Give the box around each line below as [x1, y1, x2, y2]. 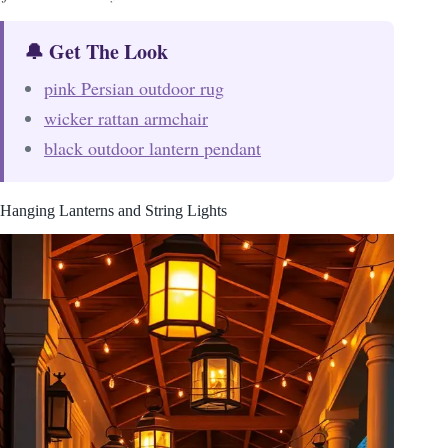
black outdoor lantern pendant [44, 135, 261, 160]
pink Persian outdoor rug [44, 75, 224, 100]
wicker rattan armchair [44, 105, 208, 130]
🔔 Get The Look [24, 36, 168, 66]
